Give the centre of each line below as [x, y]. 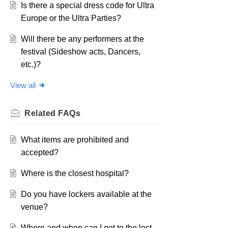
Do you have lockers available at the [86, 194]
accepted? [39, 153]
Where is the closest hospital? [75, 174]
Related [41, 113]
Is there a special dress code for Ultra [87, 6]
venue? [34, 207]
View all [23, 85]
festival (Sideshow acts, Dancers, [80, 52]
